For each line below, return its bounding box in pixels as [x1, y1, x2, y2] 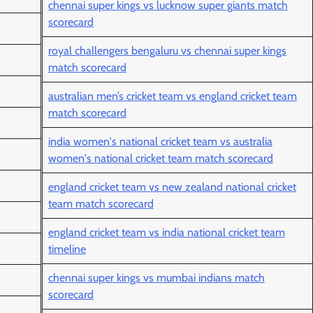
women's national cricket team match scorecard [48, 152, 273, 166]
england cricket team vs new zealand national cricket [48, 180, 296, 194]
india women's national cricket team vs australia [48, 135, 272, 149]
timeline [48, 242, 86, 256]
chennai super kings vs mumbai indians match [48, 271, 265, 285]
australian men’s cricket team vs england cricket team [48, 89, 297, 103]
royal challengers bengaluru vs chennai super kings [48, 44, 286, 58]
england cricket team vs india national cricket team [48, 226, 285, 240]
